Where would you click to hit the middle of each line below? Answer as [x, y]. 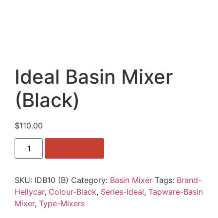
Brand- [189, 180]
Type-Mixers [62, 204]
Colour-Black [73, 192]
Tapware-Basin [176, 192]
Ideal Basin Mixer [94, 77]
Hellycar [29, 192]
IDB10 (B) [52, 180]
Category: [91, 180]
